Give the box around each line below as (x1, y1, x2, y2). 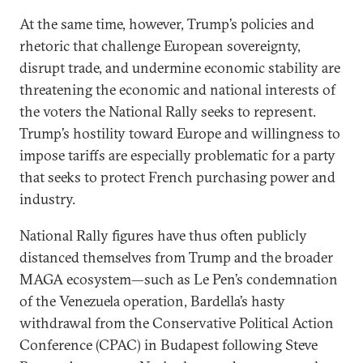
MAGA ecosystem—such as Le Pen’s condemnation (19, 270, 338, 288)
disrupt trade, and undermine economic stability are (19, 58, 340, 77)
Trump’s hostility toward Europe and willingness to (19, 124, 340, 143)
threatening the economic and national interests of (19, 80, 335, 99)
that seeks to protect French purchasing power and (19, 168, 335, 186)
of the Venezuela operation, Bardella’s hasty (19, 292, 285, 310)
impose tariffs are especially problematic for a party (19, 146, 335, 164)
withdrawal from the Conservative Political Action (19, 314, 334, 332)
